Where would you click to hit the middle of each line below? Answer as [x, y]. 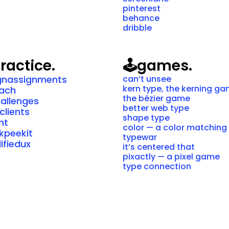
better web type [156, 108]
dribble [137, 28]
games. [164, 66]
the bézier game [156, 98]
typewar [140, 137]
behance [141, 18]
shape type [146, 118]
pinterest [141, 8]
